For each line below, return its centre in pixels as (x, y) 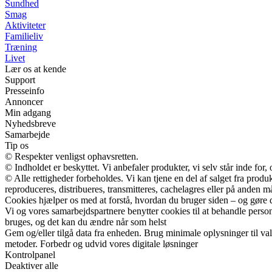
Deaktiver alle (32, 266)
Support (20, 80)
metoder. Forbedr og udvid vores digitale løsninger (101, 244)
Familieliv (24, 36)
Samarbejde (27, 134)
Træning (21, 47)
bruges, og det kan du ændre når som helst (86, 222)
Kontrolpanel (30, 255)
